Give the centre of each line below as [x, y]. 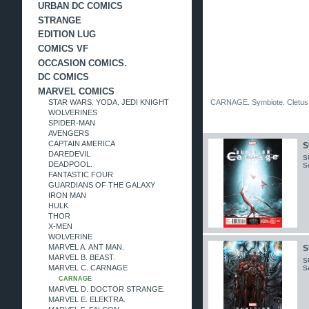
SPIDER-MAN [71, 122]
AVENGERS [68, 133]
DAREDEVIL [69, 153]
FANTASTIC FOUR [80, 174]
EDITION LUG [67, 34]
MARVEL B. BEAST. [81, 257]
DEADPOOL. [70, 164]
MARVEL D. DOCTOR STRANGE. [106, 289]
